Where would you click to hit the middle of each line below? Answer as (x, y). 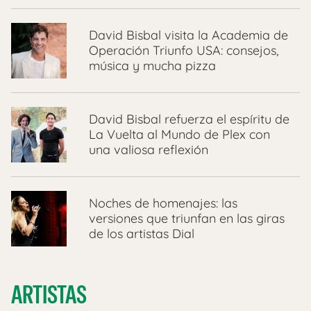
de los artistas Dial (143, 233)
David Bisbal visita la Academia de (188, 35)
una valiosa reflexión (149, 149)
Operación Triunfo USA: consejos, (184, 50)
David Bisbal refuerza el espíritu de (189, 119)
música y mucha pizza (154, 65)
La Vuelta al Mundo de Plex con (179, 134)
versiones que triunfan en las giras (187, 218)
